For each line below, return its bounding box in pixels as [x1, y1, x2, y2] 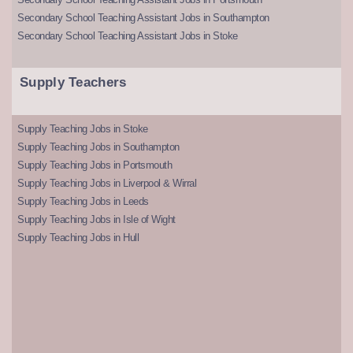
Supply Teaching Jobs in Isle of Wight [17, 214, 176, 226]
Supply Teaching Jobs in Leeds [17, 195, 149, 208]
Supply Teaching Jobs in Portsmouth [17, 159, 172, 172]
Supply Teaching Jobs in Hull [17, 232, 139, 244]
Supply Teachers [20, 75, 127, 91]
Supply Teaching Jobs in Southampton [17, 141, 180, 154]
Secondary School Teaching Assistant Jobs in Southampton [17, 12, 269, 24]
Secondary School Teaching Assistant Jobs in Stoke [17, 30, 238, 43]
